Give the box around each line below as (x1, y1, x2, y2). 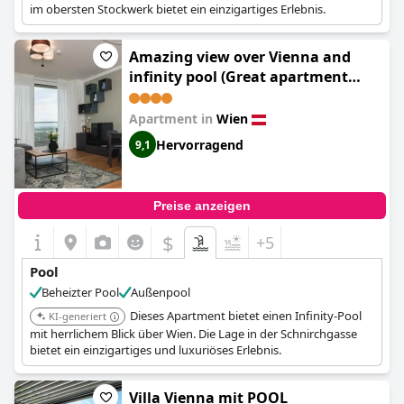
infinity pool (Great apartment (129, 67, 348, 87)
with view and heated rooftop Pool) (129, 87, 382, 106)
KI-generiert (49, 309, 106, 323)
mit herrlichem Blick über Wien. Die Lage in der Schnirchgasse (30, 326, 357, 342)
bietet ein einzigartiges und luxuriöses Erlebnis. (30, 342, 281, 358)
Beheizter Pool (41, 284, 119, 300)
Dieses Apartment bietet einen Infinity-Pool (130, 308, 362, 324)
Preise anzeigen (153, 198, 251, 213)
